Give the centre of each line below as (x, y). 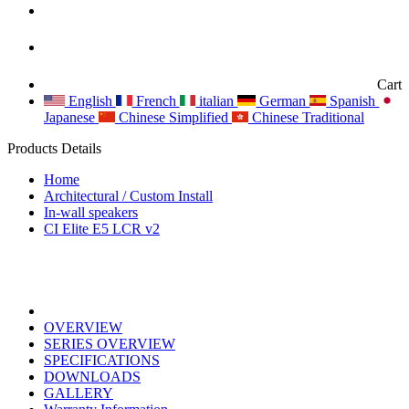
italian (217, 100)
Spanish (353, 100)
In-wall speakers (91, 212)
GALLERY (79, 393)
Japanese (71, 117)
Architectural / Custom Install (128, 195)
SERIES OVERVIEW (110, 343)
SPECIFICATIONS (102, 360)
